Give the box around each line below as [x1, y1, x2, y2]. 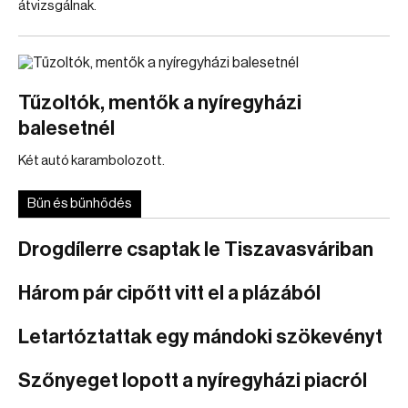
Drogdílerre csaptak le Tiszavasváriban [18, 240, 373, 260]
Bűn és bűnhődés [27, 197, 132, 210]
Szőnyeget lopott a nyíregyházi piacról [18, 371, 367, 391]
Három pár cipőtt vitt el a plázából [18, 283, 321, 303]
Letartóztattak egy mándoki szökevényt [18, 327, 382, 347]
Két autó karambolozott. [18, 154, 165, 168]
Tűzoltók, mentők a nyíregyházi [18, 93, 301, 113]
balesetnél [18, 118, 115, 138]
